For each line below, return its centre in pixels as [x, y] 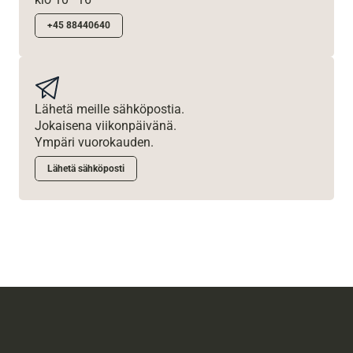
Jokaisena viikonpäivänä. [106, 126]
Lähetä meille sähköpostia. [111, 109]
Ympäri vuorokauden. [94, 142]
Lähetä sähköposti [86, 169]
